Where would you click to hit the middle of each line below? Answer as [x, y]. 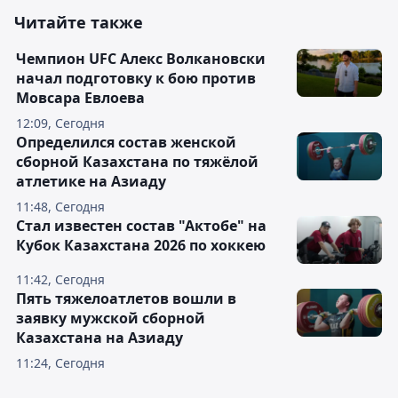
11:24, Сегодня [60, 363]
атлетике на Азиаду [91, 182]
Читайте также [79, 23]
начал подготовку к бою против [136, 79]
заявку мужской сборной [111, 318]
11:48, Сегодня [60, 207]
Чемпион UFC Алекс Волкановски [141, 59]
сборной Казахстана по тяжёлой [137, 162]
